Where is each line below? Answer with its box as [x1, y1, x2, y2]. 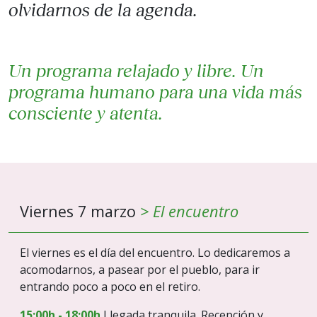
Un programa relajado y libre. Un [8, 59, 264, 81]
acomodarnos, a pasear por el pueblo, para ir [20, 262, 260, 278]
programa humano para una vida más [8, 81, 302, 103]
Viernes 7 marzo [20, 201, 140, 222]
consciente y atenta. [8, 102, 163, 124]
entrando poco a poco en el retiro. [20, 279, 200, 295]
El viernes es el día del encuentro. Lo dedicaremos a [20, 245, 290, 261]
